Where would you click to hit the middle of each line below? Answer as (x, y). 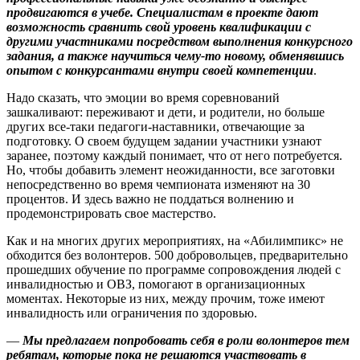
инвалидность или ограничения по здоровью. (132, 313)
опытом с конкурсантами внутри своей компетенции (160, 71)
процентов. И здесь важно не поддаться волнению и (150, 199)
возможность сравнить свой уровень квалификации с (159, 27)
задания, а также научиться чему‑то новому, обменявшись (175, 56)
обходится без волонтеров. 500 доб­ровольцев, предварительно (177, 256)
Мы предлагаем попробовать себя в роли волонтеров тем (186, 341)
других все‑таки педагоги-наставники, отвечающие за (155, 127)
